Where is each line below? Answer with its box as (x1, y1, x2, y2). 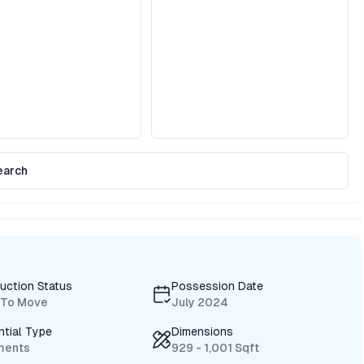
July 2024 (171, 296, 229, 309)
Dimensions (171, 325, 234, 338)
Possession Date (171, 279, 264, 292)
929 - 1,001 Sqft (171, 341, 260, 354)
